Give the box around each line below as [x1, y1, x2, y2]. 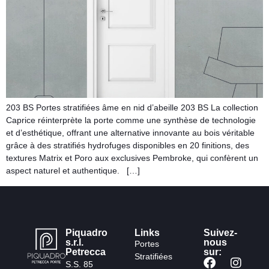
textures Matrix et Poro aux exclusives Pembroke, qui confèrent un [6, 153, 258, 163]
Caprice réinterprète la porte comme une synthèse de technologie [6, 115, 256, 125]
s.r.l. [65, 237, 84, 247]
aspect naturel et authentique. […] [6, 166, 140, 176]
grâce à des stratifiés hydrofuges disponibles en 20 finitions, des [6, 141, 249, 151]
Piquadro [65, 227, 108, 238]
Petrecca [65, 246, 106, 257]
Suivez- [203, 227, 237, 238]
